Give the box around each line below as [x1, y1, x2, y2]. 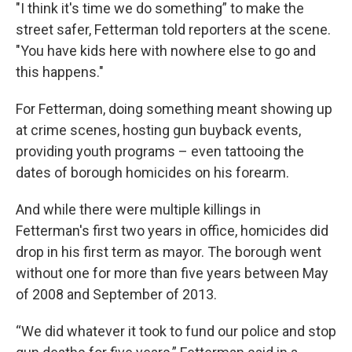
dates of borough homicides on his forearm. [16, 163, 289, 181]
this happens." [16, 63, 104, 80]
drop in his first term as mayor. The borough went [16, 243, 321, 260]
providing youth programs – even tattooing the [16, 142, 304, 159]
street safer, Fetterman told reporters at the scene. [16, 20, 331, 38]
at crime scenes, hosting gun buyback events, [16, 121, 301, 138]
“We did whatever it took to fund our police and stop [16, 322, 336, 339]
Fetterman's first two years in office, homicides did [16, 222, 328, 239]
